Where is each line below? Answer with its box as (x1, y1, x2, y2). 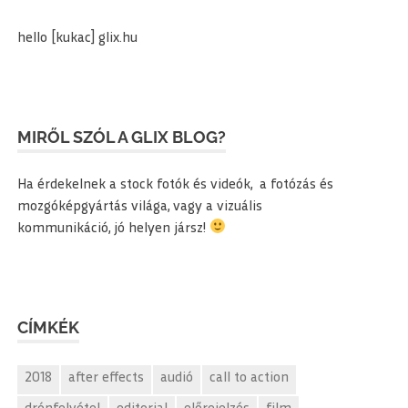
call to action (209, 372, 290, 386)
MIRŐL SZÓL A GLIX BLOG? (17, 127, 227, 147)
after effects (68, 372, 145, 386)
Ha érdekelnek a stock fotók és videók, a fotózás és (17, 178, 334, 192)
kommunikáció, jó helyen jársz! (17, 221, 210, 236)
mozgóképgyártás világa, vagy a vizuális (17, 199, 263, 214)
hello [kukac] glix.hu (17, 31, 138, 46)
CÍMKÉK (17, 317, 80, 337)
